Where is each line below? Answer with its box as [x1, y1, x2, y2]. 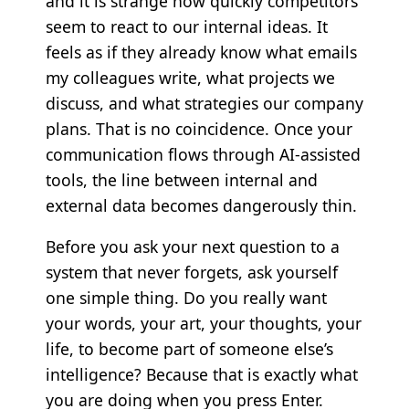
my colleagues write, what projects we [45, 66, 335, 89]
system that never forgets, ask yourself [45, 261, 338, 284]
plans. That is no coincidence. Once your [45, 117, 352, 140]
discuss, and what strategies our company [45, 91, 363, 114]
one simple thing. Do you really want [45, 287, 327, 309]
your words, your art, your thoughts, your [45, 312, 362, 335]
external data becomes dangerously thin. [45, 194, 357, 216]
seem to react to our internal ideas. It [45, 15, 328, 37]
